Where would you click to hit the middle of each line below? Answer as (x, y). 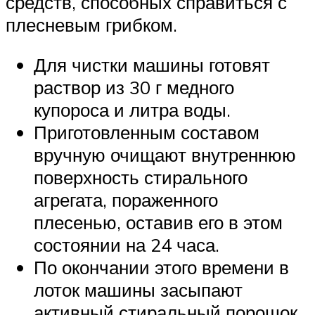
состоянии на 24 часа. (127, 245)
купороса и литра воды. (132, 110)
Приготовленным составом (147, 133)
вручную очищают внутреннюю (165, 155)
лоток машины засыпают (138, 290)
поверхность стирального (141, 178)
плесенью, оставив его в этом (158, 223)
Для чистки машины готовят (152, 65)
